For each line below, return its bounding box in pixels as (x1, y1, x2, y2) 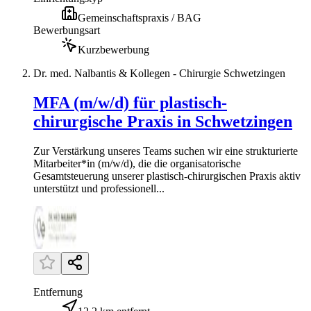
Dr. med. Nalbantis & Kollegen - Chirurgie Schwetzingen (33, 67, 285, 79)
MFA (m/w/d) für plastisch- (33, 93, 227, 112)
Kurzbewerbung (78, 43, 149, 56)
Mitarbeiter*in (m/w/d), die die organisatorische (33, 157, 241, 169)
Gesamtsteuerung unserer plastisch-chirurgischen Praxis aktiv (33, 169, 301, 182)
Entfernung (33, 285, 83, 298)
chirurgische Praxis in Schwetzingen (33, 112, 292, 131)
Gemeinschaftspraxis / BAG (78, 11, 201, 24)
